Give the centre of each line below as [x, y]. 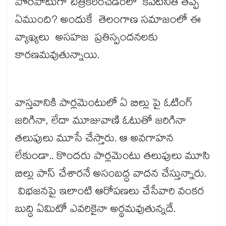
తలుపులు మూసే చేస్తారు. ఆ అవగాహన [94, 140]
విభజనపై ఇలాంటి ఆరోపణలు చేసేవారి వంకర [110, 193]
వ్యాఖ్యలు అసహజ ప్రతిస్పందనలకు [87, 39]
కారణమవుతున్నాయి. [57, 57]
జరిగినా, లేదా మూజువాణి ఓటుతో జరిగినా [101, 122]
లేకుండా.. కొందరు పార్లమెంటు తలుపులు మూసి [113, 158]
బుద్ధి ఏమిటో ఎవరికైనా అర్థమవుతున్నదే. [95, 211]
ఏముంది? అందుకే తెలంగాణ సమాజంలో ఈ [108, 21]
